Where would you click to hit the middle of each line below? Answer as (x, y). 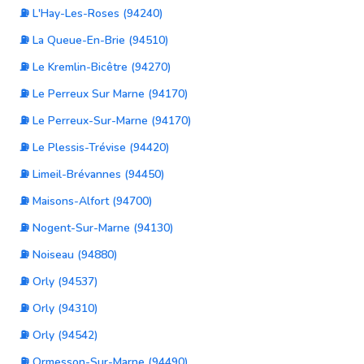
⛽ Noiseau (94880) (69, 255)
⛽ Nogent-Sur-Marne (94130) (97, 228)
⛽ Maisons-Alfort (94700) (86, 201)
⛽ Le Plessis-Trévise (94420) (95, 147)
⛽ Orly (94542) (59, 335)
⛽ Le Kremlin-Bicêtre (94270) (95, 67)
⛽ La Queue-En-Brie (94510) (94, 40)
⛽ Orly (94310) (59, 308)
